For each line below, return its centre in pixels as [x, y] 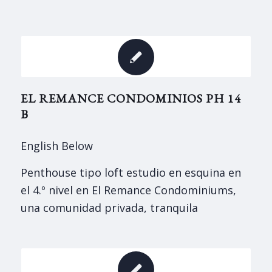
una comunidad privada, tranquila [109, 208]
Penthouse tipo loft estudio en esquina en [131, 173]
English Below [56, 146]
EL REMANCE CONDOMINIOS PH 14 [131, 98]
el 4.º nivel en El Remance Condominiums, [128, 190]
